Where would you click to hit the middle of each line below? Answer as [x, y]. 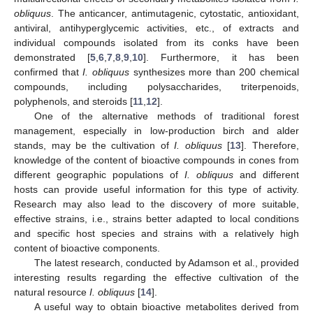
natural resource [52, 292]
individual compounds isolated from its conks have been [156, 42]
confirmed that [49, 72]
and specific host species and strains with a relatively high [156, 233]
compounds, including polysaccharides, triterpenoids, [156, 86]
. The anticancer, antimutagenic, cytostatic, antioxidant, [175, 13]
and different [266, 174]
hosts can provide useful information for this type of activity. [156, 189]
